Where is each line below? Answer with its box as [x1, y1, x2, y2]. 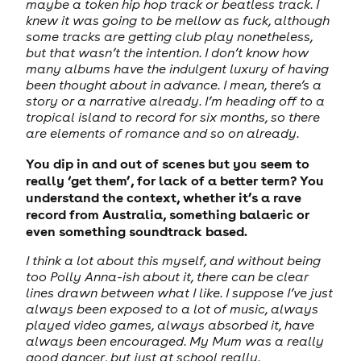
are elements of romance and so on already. [25, 125, 300, 142]
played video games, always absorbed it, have [25, 317, 314, 334]
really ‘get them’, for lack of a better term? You [25, 171, 324, 189]
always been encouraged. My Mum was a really [25, 333, 324, 350]
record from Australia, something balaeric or [25, 205, 309, 222]
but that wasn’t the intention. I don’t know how [25, 44, 309, 61]
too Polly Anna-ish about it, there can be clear [25, 268, 309, 285]
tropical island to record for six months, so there [25, 109, 320, 126]
